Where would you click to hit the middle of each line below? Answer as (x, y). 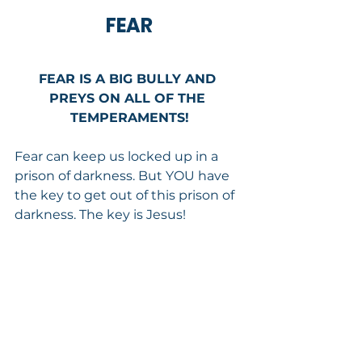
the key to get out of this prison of (126, 195)
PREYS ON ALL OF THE (129, 98)
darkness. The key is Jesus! (100, 214)
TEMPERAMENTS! (129, 117)
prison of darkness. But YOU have (124, 175)
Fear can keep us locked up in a (118, 156)
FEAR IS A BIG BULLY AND (129, 78)
